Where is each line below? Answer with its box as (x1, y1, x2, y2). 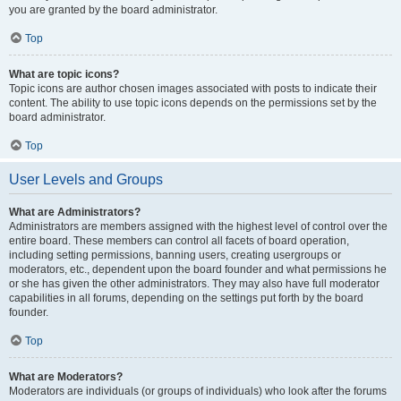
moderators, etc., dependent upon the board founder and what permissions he (9, 263, 387, 276)
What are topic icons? (9, 68, 119, 81)
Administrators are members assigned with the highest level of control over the (9, 220, 388, 233)
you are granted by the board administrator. (9, 4, 218, 16)
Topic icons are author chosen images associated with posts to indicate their (9, 82, 377, 95)
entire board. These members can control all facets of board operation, (9, 235, 349, 247)
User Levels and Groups (9, 172, 163, 187)
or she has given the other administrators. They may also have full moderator (9, 277, 380, 290)
